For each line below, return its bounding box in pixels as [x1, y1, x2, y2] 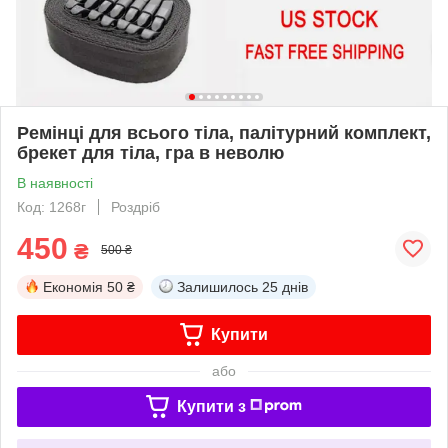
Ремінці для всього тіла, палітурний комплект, [17, 122, 431, 143]
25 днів [262, 278, 308, 295]
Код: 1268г [17, 198, 86, 215]
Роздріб [111, 198, 160, 215]
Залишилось [177, 278, 258, 295]
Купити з [176, 397, 246, 415]
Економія [43, 278, 103, 295]
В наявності [17, 174, 93, 191]
